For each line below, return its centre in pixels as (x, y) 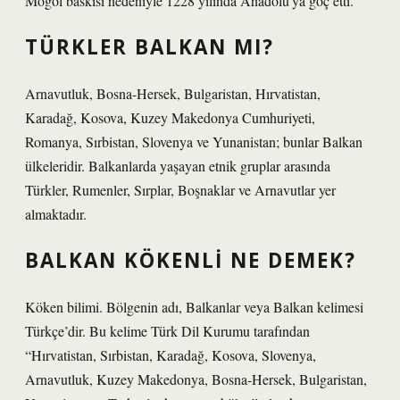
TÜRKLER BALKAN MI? (150, 47)
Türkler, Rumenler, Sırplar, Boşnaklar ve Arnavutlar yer (180, 190)
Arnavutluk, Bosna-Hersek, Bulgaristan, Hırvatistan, (173, 93)
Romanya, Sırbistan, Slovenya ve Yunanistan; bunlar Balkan (194, 142)
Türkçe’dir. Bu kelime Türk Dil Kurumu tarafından (167, 331)
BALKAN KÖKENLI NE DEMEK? (191, 260)
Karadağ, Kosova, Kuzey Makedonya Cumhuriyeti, (170, 117)
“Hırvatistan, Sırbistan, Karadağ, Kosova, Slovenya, (171, 355)
